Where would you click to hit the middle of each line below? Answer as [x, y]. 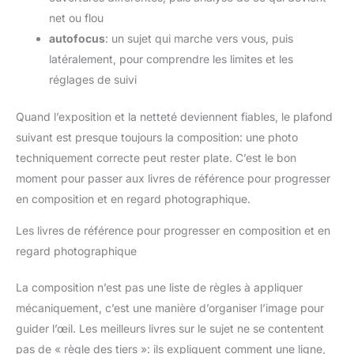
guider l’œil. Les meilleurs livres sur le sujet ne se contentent [170, 328]
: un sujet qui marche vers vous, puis [199, 38]
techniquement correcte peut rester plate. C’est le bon [156, 157]
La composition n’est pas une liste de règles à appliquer [159, 287]
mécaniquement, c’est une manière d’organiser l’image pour [170, 307]
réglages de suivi [93, 79]
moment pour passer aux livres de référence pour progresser [173, 178]
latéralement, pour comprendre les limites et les [171, 58]
